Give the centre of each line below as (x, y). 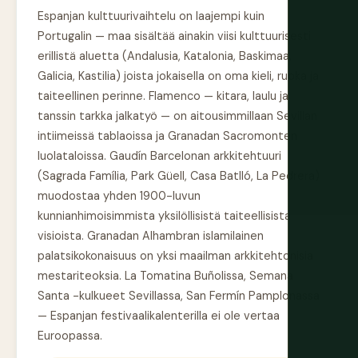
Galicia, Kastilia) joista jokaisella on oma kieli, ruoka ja (178, 76)
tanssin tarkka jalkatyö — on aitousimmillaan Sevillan (177, 116)
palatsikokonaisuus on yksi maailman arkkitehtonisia (175, 256)
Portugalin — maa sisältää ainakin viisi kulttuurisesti (174, 36)
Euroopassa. (70, 336)
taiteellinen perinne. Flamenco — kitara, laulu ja (163, 96)
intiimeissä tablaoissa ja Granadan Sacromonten (167, 136)
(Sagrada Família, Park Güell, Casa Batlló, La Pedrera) (179, 176)
